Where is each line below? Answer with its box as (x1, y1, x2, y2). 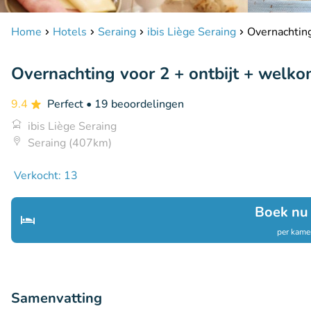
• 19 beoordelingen (86, 96, 184, 112)
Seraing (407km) (28, 135, 112, 151)
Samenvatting (11, 289, 102, 308)
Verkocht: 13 (14, 168, 78, 183)
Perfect (47, 96, 86, 112)
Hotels (53, 24, 87, 40)
